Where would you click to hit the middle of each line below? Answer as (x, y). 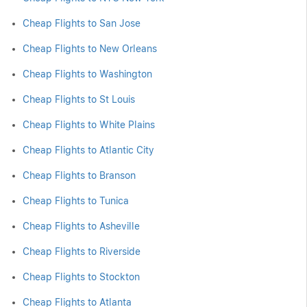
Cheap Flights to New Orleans (90, 49)
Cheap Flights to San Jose (82, 23)
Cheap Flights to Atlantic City (88, 150)
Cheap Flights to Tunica (76, 201)
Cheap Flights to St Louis (79, 99)
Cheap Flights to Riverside (82, 251)
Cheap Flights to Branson (79, 175)
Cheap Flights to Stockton (81, 277)
